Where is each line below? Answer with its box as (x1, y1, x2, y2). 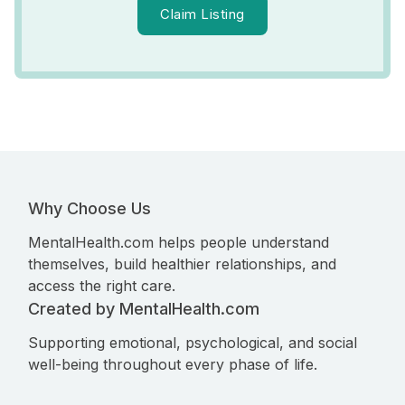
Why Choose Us (28, 199, 151, 218)
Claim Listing (160, 5, 245, 23)
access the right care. (28, 277, 175, 295)
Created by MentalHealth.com (28, 299, 259, 318)
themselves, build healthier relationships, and (28, 255, 336, 273)
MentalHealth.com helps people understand (28, 233, 329, 251)
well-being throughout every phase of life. (28, 355, 317, 373)
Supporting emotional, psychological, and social (28, 334, 357, 352)
